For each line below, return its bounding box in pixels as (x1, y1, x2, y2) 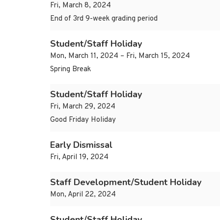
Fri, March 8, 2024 (50, 1, 111, 11)
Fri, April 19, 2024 (50, 153, 109, 163)
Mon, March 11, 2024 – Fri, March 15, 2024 (50, 52, 190, 61)
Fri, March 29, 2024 (50, 102, 115, 112)
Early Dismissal (50, 139, 112, 151)
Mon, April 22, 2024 (50, 190, 116, 200)
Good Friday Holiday (50, 115, 116, 125)
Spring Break (50, 65, 91, 75)
